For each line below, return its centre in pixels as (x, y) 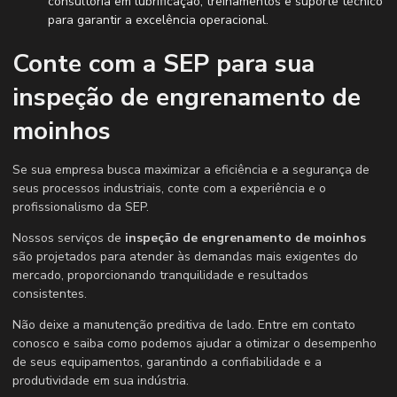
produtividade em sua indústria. (101, 380)
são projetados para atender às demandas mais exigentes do (185, 256)
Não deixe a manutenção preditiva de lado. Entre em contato (184, 324)
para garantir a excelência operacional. (158, 19)
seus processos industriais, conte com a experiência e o (169, 188)
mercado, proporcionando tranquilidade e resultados (160, 275)
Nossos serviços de (69, 237)
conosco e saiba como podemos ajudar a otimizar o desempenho (195, 343)
